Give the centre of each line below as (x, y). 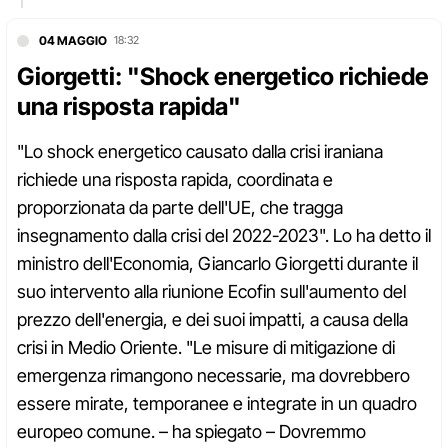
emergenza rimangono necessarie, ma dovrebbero (213, 376)
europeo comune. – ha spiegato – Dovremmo (191, 432)
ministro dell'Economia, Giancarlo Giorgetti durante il (217, 264)
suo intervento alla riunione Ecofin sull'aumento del (211, 292)
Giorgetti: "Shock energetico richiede (223, 77)
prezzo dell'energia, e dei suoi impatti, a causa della (212, 320)
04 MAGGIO (73, 41)
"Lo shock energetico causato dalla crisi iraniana (200, 152)
